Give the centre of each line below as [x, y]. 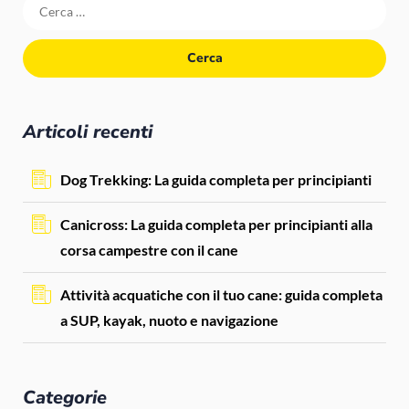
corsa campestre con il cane [149, 250]
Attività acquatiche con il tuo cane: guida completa [221, 295]
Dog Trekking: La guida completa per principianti [216, 180]
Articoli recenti [88, 132]
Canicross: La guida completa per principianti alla [216, 225]
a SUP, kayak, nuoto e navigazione [169, 320]
